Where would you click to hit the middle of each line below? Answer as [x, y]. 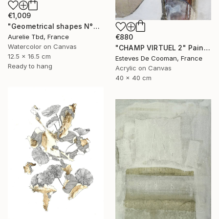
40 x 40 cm [133, 78]
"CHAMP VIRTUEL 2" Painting [207, 48]
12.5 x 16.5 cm [29, 56]
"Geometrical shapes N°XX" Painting [96, 26]
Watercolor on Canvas [42, 47]
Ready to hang [30, 66]
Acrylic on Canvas [143, 68]
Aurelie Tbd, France [38, 37]
